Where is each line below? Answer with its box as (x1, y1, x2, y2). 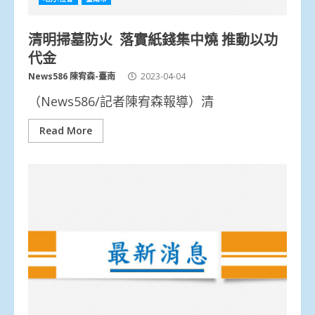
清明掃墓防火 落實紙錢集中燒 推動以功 (28, 27, 278, 49)
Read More (39, 123, 92, 137)
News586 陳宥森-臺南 (28, 70, 115, 82)
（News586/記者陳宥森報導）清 (28, 92, 214, 110)
